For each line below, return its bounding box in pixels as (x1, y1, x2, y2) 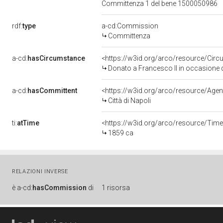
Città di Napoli (108, 97, 151, 105)
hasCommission (32, 184, 87, 192)
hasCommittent (27, 87, 77, 95)
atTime (17, 119, 39, 127)
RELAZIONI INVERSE (12, 168, 68, 175)
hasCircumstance (27, 54, 85, 62)
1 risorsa (102, 184, 130, 192)
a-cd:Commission (102, 22, 158, 30)
